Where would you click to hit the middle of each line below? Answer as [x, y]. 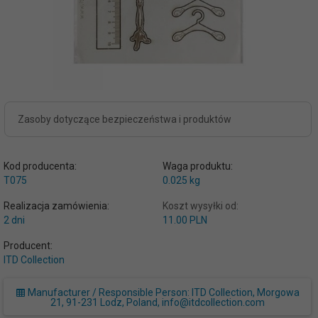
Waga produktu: [197, 166]
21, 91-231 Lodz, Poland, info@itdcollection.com [157, 302]
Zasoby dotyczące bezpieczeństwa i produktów [125, 119]
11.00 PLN [185, 220]
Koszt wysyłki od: [200, 206]
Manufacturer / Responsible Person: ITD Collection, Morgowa [162, 292]
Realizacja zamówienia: [56, 206]
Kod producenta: [40, 166]
